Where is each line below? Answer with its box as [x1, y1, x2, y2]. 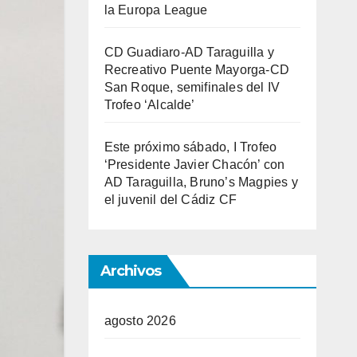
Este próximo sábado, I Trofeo [104, 140, 277, 154]
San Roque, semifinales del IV [104, 80, 280, 94]
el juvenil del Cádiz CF [104, 193, 237, 206]
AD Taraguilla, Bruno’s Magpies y [104, 175, 298, 189]
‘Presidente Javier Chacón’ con [104, 158, 285, 171]
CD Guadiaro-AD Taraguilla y [104, 45, 274, 59]
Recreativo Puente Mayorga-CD [104, 63, 290, 76]
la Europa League [104, 3, 208, 17]
